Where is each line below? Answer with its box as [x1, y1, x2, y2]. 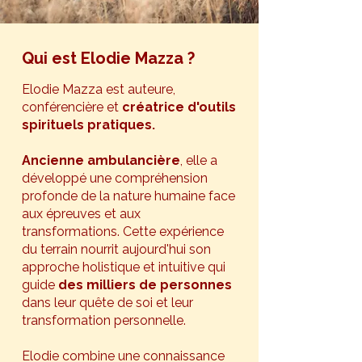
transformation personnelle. [22, 313, 186, 328]
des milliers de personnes [58, 277, 232, 293]
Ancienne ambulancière [22, 153, 180, 168]
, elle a [180, 153, 217, 168]
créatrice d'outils [122, 99, 236, 115]
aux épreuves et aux [22, 206, 141, 221]
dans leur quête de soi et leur [22, 295, 193, 310]
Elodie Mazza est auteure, [22, 82, 175, 97]
